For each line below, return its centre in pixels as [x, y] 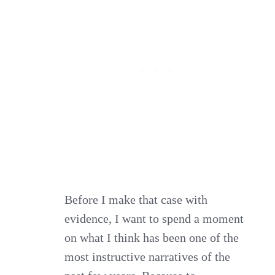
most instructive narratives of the [148, 256]
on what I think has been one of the [152, 237]
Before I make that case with [136, 199]
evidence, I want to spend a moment [154, 218]
